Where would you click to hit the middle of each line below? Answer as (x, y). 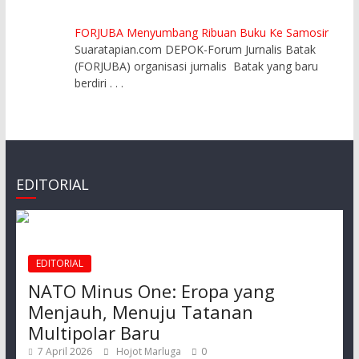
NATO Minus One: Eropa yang (151, 291)
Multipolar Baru (94, 333)
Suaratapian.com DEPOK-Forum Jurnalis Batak (196, 50)
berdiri (93, 83)
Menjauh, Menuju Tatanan (140, 312)
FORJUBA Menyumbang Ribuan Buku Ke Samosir (202, 33)
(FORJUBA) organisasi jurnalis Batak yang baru (197, 67)
